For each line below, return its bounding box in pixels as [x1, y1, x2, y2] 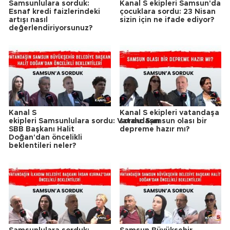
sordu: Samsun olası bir [119, 117, 207, 125]
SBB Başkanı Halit [9, 125, 74, 133]
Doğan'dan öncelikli [9, 133, 82, 141]
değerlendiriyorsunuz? [9, 24, 92, 32]
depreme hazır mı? [119, 125, 189, 133]
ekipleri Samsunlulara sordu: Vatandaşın [9, 117, 160, 125]
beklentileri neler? [9, 142, 76, 149]
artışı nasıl [9, 16, 48, 24]
